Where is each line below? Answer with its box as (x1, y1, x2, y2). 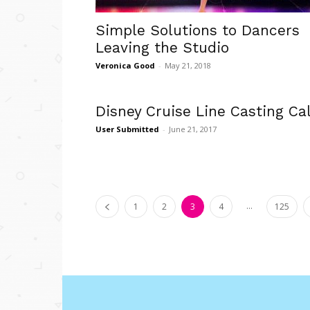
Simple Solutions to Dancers (95, 21, 300, 39)
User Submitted (95, 124, 159, 135)
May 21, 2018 (165, 60, 211, 71)
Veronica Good (95, 60, 155, 71)
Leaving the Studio (95, 39, 229, 57)
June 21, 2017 (169, 124, 217, 135)
